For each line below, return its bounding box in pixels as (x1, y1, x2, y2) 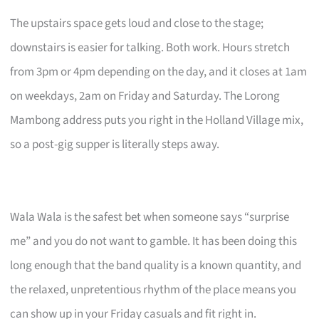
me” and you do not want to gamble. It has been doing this (10, 232, 298, 250)
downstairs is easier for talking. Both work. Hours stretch (10, 38, 291, 56)
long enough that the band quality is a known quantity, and (10, 256, 302, 274)
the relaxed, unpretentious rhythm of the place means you (10, 281, 297, 298)
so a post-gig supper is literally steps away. (10, 135, 220, 153)
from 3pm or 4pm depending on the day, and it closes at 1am (10, 63, 308, 80)
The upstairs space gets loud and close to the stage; (10, 14, 264, 32)
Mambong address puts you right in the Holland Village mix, (10, 111, 304, 129)
